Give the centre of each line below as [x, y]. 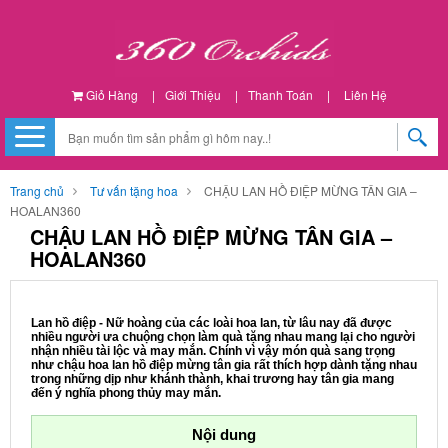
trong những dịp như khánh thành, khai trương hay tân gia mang [212, 379]
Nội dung [224, 434]
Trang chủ [37, 190]
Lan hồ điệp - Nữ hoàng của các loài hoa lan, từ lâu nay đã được [211, 323]
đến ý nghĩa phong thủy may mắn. [126, 393]
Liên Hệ [365, 94]
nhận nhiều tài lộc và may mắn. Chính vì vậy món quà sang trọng [213, 351]
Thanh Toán [280, 94]
